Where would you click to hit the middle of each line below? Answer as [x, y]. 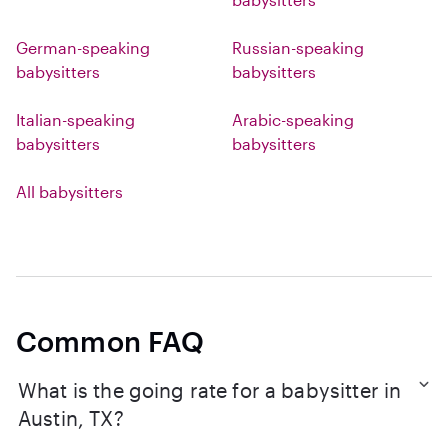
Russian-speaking [298, 47]
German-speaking [83, 47]
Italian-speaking [75, 119]
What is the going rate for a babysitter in [210, 390]
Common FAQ [110, 341]
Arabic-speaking [293, 119]
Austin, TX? [71, 418]
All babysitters [69, 191]
